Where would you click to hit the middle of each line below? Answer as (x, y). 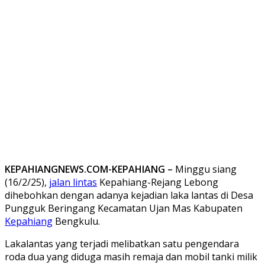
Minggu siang (205, 169)
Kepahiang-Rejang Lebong (158, 182)
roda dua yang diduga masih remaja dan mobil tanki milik (131, 256)
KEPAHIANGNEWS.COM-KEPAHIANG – (89, 169)
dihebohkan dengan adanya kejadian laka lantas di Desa (129, 195)
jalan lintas (73, 182)
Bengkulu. (76, 221)
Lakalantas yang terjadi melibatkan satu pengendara (122, 243)
